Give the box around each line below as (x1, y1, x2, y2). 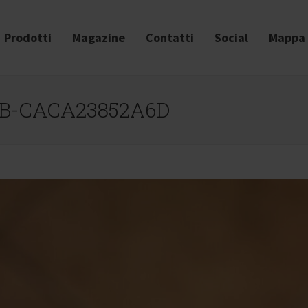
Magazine (71, 30, 125, 45)
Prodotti (3, 30, 52, 45)
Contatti (145, 30, 194, 45)
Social (214, 30, 248, 45)
